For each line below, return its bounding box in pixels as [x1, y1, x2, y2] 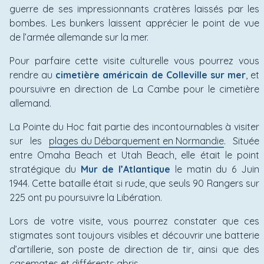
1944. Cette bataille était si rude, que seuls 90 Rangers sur [9, 177, 259, 189]
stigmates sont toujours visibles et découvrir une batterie [9, 229, 259, 241]
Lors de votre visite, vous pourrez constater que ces [9, 214, 259, 227]
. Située [224, 134, 259, 147]
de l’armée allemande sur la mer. [9, 31, 148, 43]
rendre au [9, 68, 56, 81]
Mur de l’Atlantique [80, 163, 171, 175]
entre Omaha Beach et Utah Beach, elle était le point [9, 148, 259, 161]
